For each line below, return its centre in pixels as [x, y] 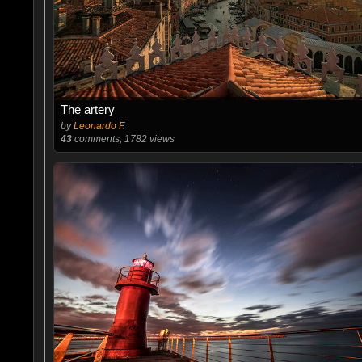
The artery [87, 109]
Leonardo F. [99, 126]
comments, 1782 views [123, 139]
